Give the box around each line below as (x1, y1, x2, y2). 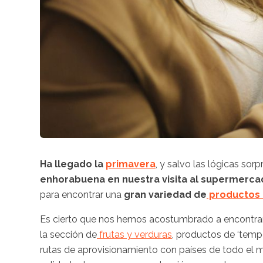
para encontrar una (40, 188, 124, 200)
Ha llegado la (40, 158, 106, 170)
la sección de (40, 228, 97, 240)
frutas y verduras (97, 228, 172, 240)
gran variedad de (124, 188, 207, 200)
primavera (106, 158, 156, 170)
